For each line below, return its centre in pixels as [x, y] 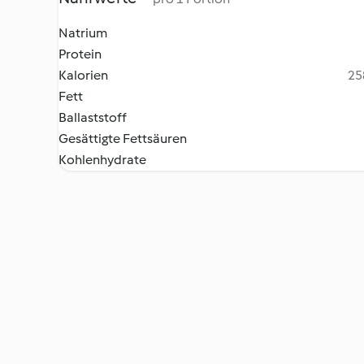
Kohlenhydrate [102, 160]
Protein [80, 54]
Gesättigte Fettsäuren [123, 139]
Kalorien [83, 75]
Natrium [83, 33]
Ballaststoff [93, 117]
